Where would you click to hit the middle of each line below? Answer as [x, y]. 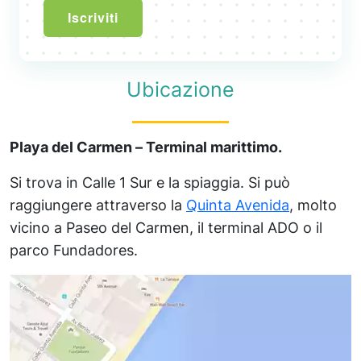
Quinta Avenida [238, 205]
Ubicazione [180, 90]
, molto [313, 205]
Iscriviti [93, 18]
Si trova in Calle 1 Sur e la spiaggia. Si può [150, 183]
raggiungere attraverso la [98, 205]
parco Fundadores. [74, 251]
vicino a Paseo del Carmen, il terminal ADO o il [166, 228]
